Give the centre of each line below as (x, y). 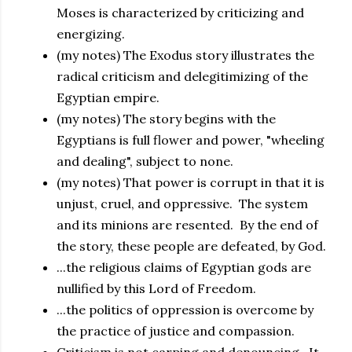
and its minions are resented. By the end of (187, 225)
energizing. (91, 34)
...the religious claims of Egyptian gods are (184, 267)
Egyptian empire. (108, 97)
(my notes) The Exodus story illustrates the (185, 55)
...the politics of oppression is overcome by (185, 310)
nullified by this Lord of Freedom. (156, 288)
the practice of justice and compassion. (176, 331)
